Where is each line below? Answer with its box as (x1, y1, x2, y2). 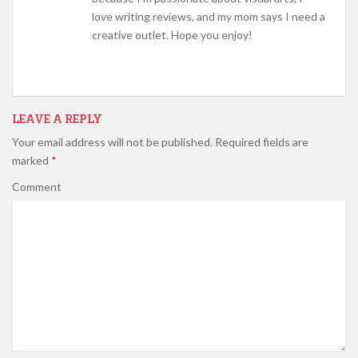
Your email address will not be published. (12, 134, 213, 149)
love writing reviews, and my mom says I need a (92, 9, 325, 23)
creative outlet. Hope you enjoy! (92, 27, 253, 42)
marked (12, 153, 51, 167)
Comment (12, 179, 62, 193)
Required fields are (213, 134, 308, 149)
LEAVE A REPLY (12, 110, 102, 126)
